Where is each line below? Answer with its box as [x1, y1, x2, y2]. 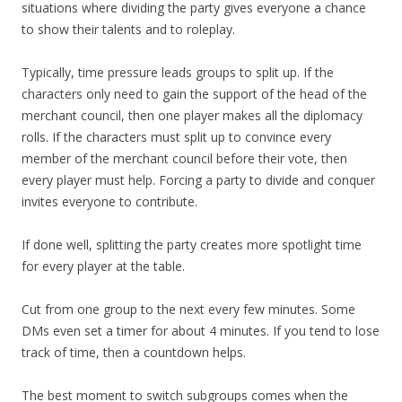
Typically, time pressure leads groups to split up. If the [22, 64, 334, 82]
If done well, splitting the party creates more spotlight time [22, 236, 362, 254]
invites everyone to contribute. [22, 193, 197, 211]
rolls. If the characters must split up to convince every [22, 128, 331, 146]
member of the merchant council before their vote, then [22, 150, 347, 168]
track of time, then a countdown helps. [22, 344, 246, 362]
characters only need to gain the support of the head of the [22, 85, 367, 103]
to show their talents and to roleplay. [22, 21, 235, 39]
